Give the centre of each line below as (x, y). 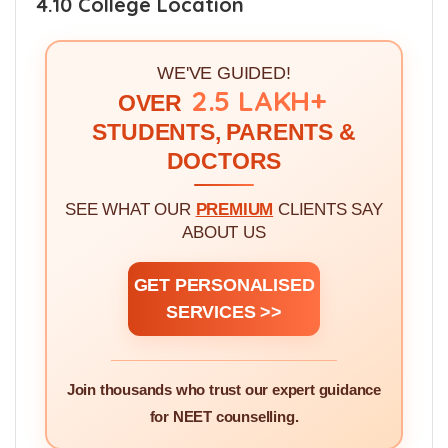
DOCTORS (224, 161)
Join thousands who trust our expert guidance (224, 389)
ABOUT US (224, 232)
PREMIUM (234, 209)
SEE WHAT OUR (130, 209)
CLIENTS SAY (328, 209)
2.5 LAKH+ (259, 100)
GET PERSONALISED (224, 284)
